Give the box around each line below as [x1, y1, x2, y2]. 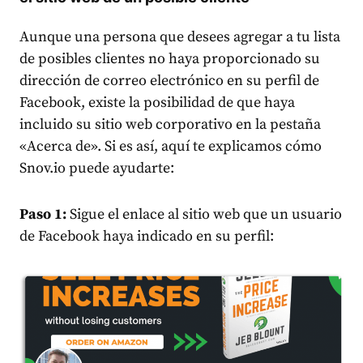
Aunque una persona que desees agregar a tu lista [19, 28, 340, 47]
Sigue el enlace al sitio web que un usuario [66, 205, 342, 224]
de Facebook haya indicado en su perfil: [19, 227, 274, 246]
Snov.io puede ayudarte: [19, 159, 174, 178]
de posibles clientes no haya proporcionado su [19, 49, 320, 69]
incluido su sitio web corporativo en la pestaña [19, 115, 321, 135]
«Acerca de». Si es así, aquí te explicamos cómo [19, 137, 322, 156]
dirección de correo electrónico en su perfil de [19, 71, 319, 91]
